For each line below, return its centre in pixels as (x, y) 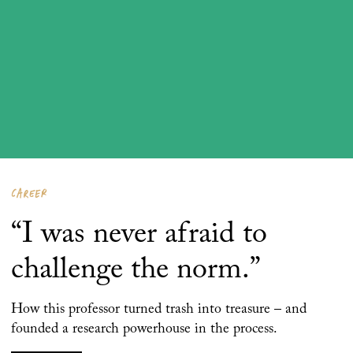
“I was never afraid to (139, 235)
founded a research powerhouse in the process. (144, 329)
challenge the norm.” (136, 270)
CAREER (29, 193)
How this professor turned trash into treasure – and (159, 310)
